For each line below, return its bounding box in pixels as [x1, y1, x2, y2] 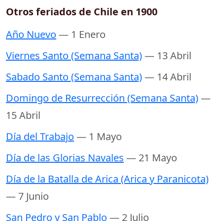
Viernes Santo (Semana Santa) [6, 49, 142, 63]
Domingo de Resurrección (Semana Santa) [6, 91, 198, 105]
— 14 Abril [145, 70, 191, 84]
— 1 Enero [59, 28, 106, 41]
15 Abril [6, 109, 40, 122]
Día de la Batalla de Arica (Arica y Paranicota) [6, 172, 209, 186]
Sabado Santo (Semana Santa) [6, 70, 142, 84]
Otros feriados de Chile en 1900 [6, 5, 157, 19]
